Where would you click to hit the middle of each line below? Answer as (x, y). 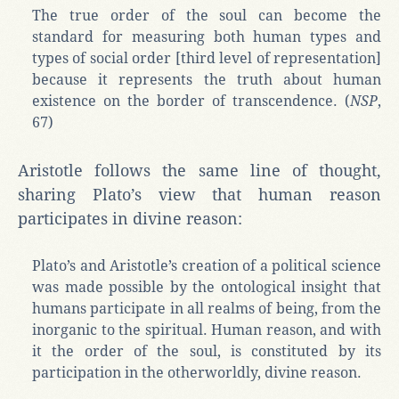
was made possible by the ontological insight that (207, 287)
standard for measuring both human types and (207, 37)
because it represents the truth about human (207, 79)
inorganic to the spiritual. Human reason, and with (207, 330)
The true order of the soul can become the (207, 15)
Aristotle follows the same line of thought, (199, 170)
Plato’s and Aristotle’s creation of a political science (207, 265)
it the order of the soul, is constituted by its (207, 351)
